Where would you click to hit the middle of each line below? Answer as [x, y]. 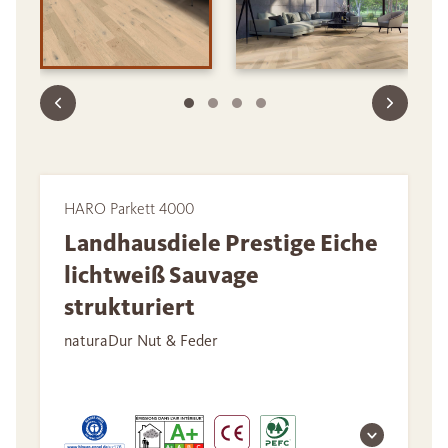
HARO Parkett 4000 [129, 209]
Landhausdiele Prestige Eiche [221, 243]
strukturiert [129, 307]
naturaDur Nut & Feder [141, 341]
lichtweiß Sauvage [161, 275]
